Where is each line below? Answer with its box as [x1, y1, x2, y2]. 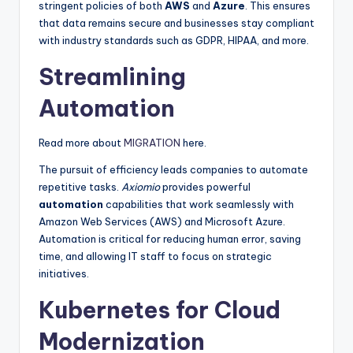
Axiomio [121, 180, 160, 194]
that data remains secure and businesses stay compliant [39, 17, 314, 30]
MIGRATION [124, 136, 180, 150]
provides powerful [160, 180, 251, 194]
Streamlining [39, 62, 186, 92]
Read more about [39, 136, 124, 150]
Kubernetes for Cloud [39, 295, 281, 325]
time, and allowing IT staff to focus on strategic [39, 250, 272, 263]
